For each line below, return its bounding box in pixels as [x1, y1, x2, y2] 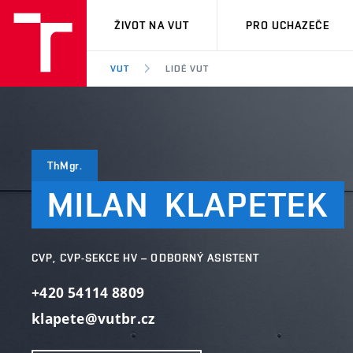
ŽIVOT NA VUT [113, 19, 190, 32]
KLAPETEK [164, 184, 329, 225]
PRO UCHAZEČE [246, 19, 329, 32]
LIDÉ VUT [165, 63, 209, 74]
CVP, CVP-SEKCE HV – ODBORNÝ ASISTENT [32, 251, 260, 264]
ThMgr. [47, 159, 83, 172]
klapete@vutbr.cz [32, 310, 155, 328]
